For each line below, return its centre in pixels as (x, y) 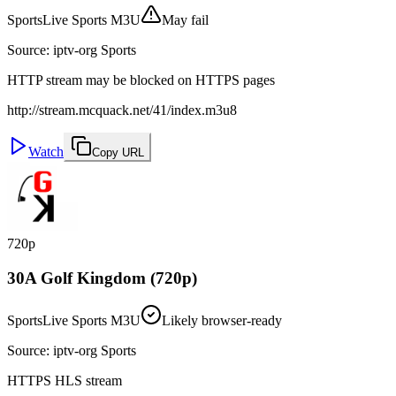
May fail (185, 19)
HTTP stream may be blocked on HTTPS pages (141, 80)
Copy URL (118, 152)
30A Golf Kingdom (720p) (102, 278)
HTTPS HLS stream (65, 381)
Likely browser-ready (222, 321)
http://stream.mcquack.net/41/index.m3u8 (122, 110)
